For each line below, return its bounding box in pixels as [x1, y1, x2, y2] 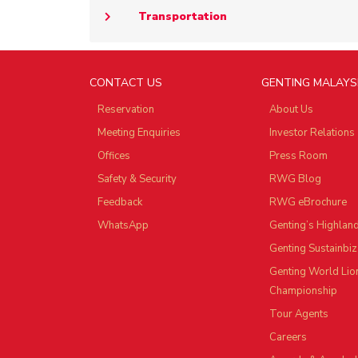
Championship [269, 284, 337, 299]
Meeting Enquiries [97, 125, 181, 141]
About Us [269, 102, 313, 117]
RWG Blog [269, 172, 321, 187]
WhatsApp [97, 218, 149, 233]
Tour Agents [269, 307, 328, 322]
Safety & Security [97, 172, 177, 187]
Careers [269, 330, 307, 345]
